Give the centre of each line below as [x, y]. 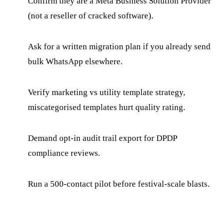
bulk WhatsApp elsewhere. [75, 61]
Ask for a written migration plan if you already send [119, 46]
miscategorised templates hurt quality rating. [107, 107]
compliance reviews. [64, 153]
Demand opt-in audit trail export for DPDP [102, 138]
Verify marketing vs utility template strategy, [107, 92]
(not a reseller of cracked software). [91, 15]
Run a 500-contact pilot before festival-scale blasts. [119, 184]
